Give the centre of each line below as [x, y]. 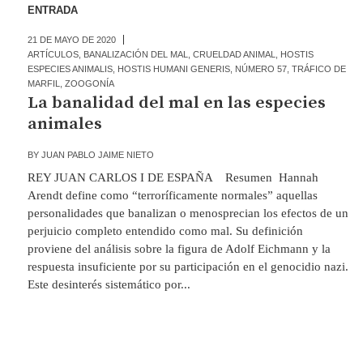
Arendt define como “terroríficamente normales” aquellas [172, 195]
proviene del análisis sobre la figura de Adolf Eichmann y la [179, 249]
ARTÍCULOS [53, 54]
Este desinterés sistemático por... [109, 284]
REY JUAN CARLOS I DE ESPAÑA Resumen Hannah [173, 177]
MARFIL [43, 83]
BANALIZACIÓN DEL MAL [135, 54]
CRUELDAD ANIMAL [234, 54]
